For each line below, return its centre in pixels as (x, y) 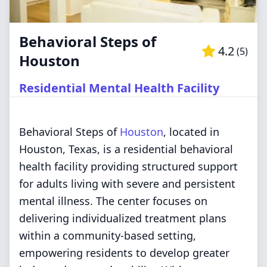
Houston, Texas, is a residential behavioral (126, 149)
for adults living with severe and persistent (127, 184)
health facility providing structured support (128, 166)
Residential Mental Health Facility (119, 88)
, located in (191, 132)
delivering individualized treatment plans (123, 218)
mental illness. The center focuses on (113, 201)
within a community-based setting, (108, 235)
